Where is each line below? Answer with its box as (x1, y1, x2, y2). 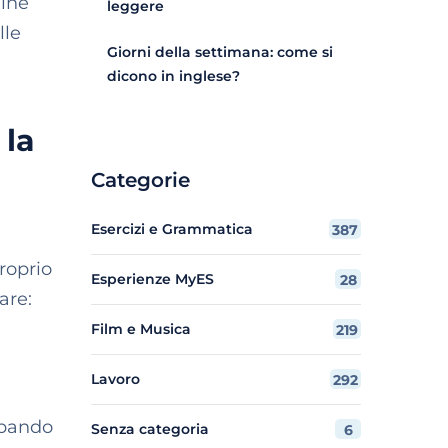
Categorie (91, 168, 190, 192)
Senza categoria (91, 420, 209, 438)
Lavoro (91, 370, 140, 388)
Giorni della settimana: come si (107, 43, 333, 61)
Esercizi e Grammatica (91, 220, 253, 238)
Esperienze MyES (91, 270, 214, 288)
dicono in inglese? (107, 67, 240, 85)
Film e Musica (91, 320, 191, 338)
